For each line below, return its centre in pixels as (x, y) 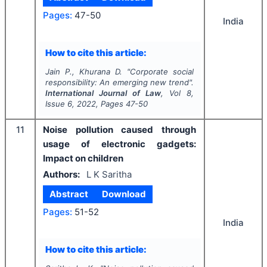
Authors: (61, 174)
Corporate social (162, 72)
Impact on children (83, 159)
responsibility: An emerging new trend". (119, 83)
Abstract (69, 194)
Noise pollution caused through (119, 130)
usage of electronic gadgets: (119, 144)
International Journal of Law (103, 93)
